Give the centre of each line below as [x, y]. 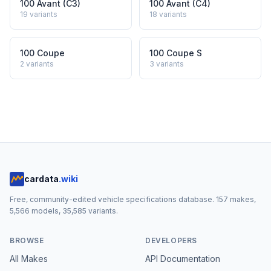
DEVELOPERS [171, 240]
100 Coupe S [176, 53]
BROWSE [27, 240]
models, [46, 211]
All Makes [29, 259]
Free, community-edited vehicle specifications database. [113, 199]
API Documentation [183, 259]
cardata [41, 179]
